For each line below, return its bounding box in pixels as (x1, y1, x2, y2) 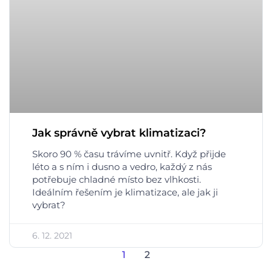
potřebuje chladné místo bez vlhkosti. (32, 173, 201, 185)
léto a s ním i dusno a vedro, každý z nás (32, 160, 212, 172)
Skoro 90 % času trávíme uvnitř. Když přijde (32, 148, 226, 160)
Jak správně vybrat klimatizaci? (32, 126, 206, 140)
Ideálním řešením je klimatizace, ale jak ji (32, 186, 218, 198)
